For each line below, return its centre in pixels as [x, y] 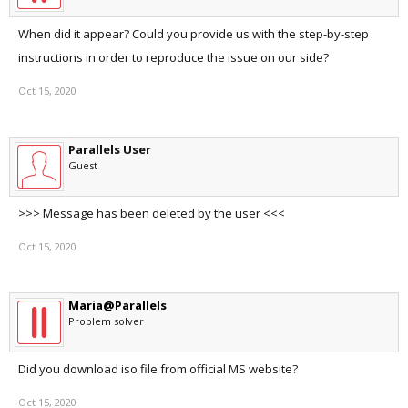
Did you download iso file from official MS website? [158, 369]
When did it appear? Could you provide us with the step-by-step [194, 34]
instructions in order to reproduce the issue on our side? [173, 57]
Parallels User [110, 149]
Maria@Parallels [117, 305]
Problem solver [106, 321]
